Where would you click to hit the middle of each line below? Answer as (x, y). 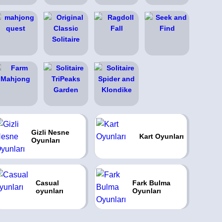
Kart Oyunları (161, 136)
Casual (48, 183)
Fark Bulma (151, 183)
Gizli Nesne (50, 132)
